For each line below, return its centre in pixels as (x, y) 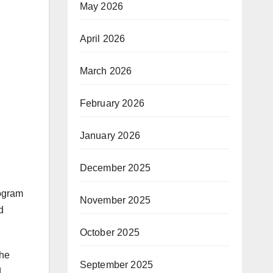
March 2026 (106, 71)
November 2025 (115, 200)
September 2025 (116, 264)
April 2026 (102, 38)
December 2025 (115, 168)
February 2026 (112, 103)
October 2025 (109, 232)
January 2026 (110, 135)
